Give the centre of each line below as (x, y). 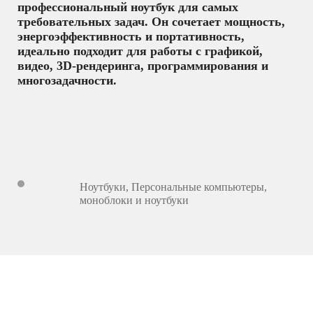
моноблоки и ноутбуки (134, 201)
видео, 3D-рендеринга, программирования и (143, 65)
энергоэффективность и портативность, (131, 36)
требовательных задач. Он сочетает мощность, (151, 21)
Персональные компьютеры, (199, 187)
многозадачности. (67, 80)
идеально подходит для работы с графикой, (140, 51)
